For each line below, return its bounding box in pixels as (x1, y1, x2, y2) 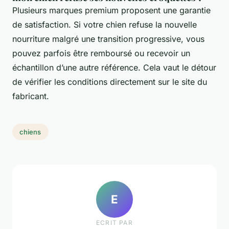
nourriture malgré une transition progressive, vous (12, 34, 204, 44)
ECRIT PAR (96, 218, 133, 226)
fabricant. (12, 91, 49, 102)
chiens (19, 127, 41, 136)
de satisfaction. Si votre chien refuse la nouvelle (12, 19, 197, 30)
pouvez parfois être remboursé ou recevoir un (12, 48, 190, 59)
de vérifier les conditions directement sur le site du (12, 77, 207, 87)
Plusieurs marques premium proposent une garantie (12, 5, 211, 16)
